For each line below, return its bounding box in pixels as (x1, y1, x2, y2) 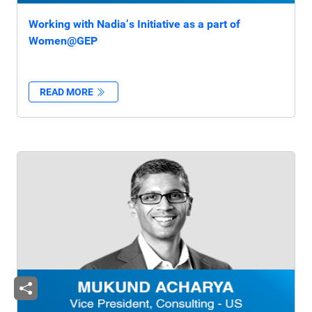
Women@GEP (29, 34, 97, 47)
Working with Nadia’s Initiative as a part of (29, 17, 240, 31)
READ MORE (40, 86, 96, 97)
